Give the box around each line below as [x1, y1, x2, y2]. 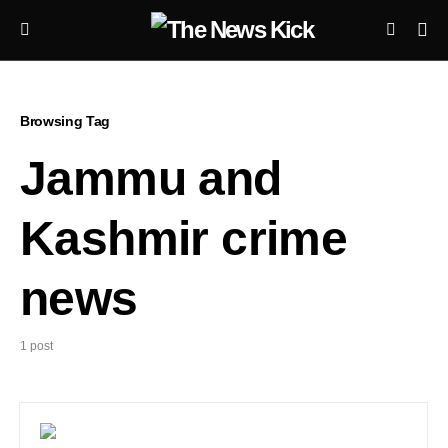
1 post [20, 339, 53, 353]
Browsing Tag [20, 113, 110, 129]
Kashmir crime [20, 212, 348, 265]
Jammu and [20, 152, 282, 205]
